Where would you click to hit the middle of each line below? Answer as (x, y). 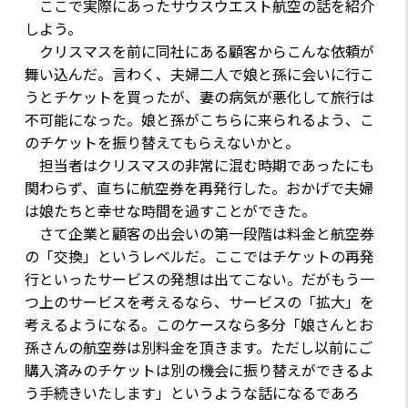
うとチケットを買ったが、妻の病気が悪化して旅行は (199, 97)
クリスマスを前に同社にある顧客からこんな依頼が (199, 52)
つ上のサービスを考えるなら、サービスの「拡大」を (199, 302)
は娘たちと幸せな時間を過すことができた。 (170, 211)
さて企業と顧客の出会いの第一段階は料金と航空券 (199, 234)
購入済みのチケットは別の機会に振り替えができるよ (199, 371)
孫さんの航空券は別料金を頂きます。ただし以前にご (198, 348)
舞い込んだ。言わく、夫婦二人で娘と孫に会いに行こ (199, 75)
